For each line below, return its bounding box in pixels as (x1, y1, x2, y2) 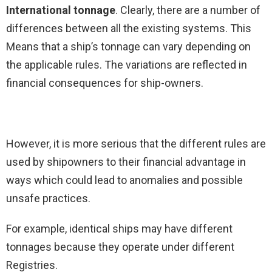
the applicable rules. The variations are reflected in (6, 58, 247, 72)
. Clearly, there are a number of (115, 4, 260, 17)
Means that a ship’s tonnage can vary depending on (6, 40, 251, 53)
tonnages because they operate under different (6, 240, 234, 254)
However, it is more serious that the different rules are (6, 137, 266, 151)
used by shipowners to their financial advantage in (6, 155, 246, 169)
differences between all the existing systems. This (6, 22, 251, 35)
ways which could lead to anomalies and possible (6, 174, 243, 187)
